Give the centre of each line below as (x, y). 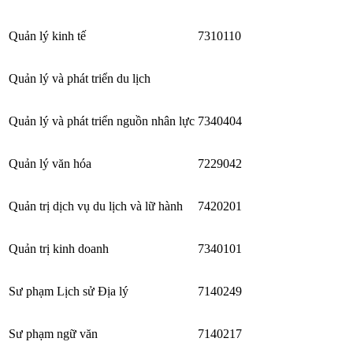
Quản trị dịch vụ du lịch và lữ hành (96, 206)
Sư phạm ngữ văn (53, 333)
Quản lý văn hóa (50, 163)
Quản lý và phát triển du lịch (80, 78)
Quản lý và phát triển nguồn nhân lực (102, 121)
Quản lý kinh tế (47, 35)
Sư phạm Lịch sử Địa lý (69, 291)
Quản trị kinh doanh (59, 248)
